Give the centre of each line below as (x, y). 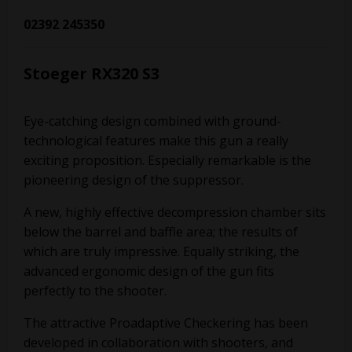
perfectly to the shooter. (95, 291)
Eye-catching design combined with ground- (152, 121)
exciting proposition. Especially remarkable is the (167, 160)
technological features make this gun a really (156, 141)
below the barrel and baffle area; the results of (161, 232)
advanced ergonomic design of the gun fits (149, 271)
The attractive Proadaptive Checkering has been (166, 323)
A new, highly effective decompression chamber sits (175, 212)
